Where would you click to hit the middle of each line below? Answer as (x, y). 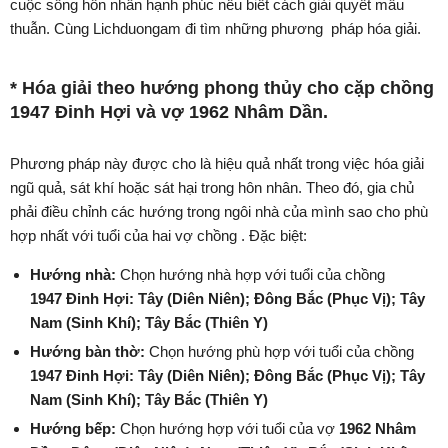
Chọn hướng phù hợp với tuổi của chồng (279, 352)
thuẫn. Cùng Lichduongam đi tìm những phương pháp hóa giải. (215, 29)
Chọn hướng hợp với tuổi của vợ (227, 429)
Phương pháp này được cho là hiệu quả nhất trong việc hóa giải (217, 164)
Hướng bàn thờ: (87, 352)
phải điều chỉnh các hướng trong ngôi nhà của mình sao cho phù (219, 212)
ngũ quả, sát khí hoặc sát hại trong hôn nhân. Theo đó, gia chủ (212, 188)
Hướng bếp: (73, 429)
